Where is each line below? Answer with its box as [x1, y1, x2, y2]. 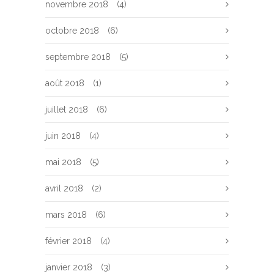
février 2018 [45, 236, 92, 246]
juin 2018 [45, 131, 81, 141]
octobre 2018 [45, 26, 99, 35]
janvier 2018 [45, 262, 92, 272]
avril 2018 [45, 183, 83, 193]
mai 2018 [45, 157, 81, 167]
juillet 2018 [45, 105, 88, 114]
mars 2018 [45, 210, 87, 220]
